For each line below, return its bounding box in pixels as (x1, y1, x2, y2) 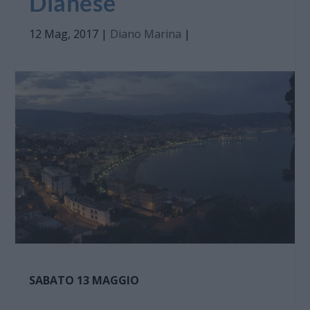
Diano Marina (110, 26, 182, 42)
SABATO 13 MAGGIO (29, 273, 140, 289)
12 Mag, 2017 (29, 26, 99, 42)
